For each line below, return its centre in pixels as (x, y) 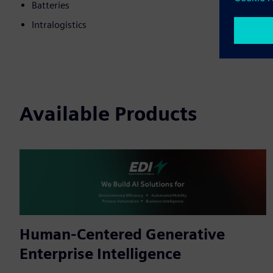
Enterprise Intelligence (100, 254)
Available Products (108, 114)
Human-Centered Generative (122, 235)
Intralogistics (59, 25)
